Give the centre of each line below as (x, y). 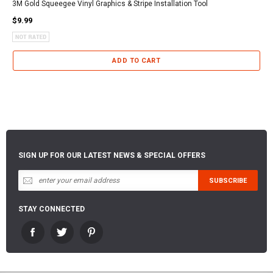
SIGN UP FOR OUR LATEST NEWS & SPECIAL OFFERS (112, 156)
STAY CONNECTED (51, 209)
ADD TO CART (136, 61)
